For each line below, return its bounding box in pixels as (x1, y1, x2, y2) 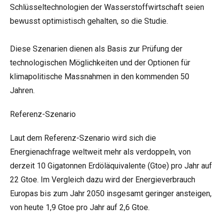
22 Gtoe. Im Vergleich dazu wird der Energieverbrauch (10, 175, 195, 184)
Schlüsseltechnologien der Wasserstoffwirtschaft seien (10, 2, 204, 12)
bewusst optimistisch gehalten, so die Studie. (10, 16, 168, 26)
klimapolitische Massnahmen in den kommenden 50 (10, 72, 189, 81)
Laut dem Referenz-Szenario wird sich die (10, 133, 156, 143)
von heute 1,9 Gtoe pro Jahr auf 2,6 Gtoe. (10, 203, 150, 212)
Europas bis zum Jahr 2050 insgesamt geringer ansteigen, (10, 189, 212, 198)
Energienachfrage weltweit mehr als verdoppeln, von (10, 147, 191, 157)
